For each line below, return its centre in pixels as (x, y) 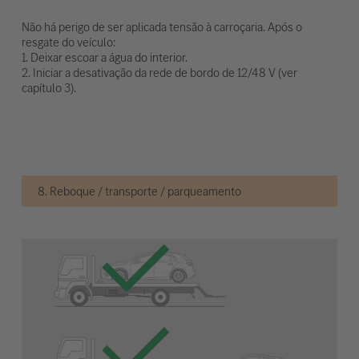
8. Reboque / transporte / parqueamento (139, 191)
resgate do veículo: (68, 42)
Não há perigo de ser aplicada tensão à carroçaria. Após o (161, 26)
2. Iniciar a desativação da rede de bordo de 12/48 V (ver (159, 72)
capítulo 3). (48, 87)
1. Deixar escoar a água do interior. (104, 57)
